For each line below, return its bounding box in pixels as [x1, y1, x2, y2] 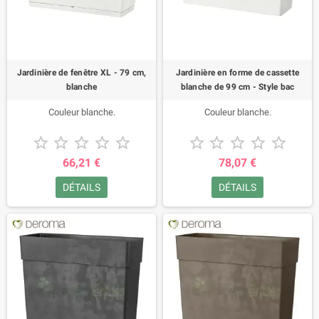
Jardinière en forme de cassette [175, 68, 300, 78]
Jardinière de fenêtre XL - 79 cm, [16, 68, 147, 78]
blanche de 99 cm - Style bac [180, 82, 295, 92]
